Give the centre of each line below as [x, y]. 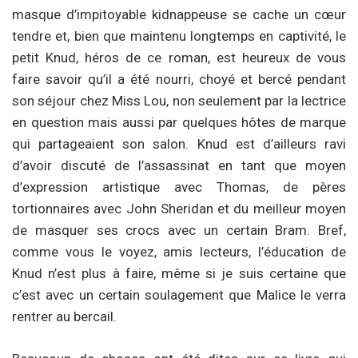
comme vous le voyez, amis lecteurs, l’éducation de [179, 252]
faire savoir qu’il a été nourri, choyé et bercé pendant [179, 80]
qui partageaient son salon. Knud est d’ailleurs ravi [179, 144]
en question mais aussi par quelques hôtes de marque [179, 123]
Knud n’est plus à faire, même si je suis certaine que [179, 274]
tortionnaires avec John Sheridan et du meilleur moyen [179, 209]
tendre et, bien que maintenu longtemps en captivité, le [179, 36]
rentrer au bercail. [64, 317]
